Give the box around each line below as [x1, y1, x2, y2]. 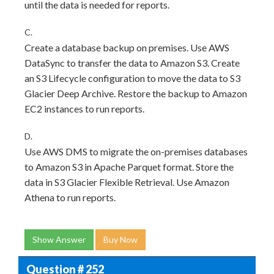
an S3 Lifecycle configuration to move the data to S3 [24, 72, 240, 84]
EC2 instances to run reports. [24, 103, 144, 114]
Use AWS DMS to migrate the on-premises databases [24, 146, 248, 157]
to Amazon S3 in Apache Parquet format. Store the [24, 161, 234, 172]
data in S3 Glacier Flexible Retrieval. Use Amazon [24, 176, 229, 188]
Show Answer [32, 234, 86, 245]
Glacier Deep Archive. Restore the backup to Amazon [24, 87, 247, 99]
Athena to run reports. [24, 191, 116, 203]
